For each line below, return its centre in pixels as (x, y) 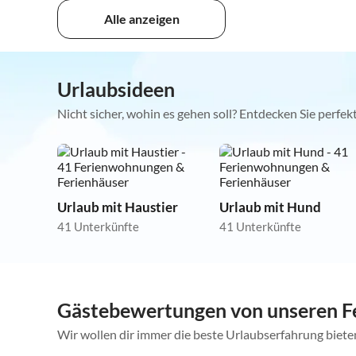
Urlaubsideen (116, 89)
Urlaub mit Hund (270, 207)
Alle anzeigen (141, 19)
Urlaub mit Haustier (118, 207)
